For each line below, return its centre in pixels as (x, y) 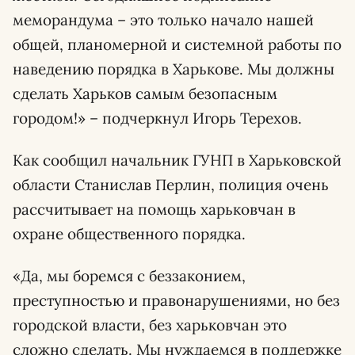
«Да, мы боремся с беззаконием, (129, 276)
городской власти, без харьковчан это (150, 325)
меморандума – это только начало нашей (163, 20)
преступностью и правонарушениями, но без (176, 300)
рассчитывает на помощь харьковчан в (154, 209)
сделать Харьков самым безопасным (145, 94)
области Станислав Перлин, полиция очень (171, 185)
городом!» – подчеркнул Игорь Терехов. (157, 118)
